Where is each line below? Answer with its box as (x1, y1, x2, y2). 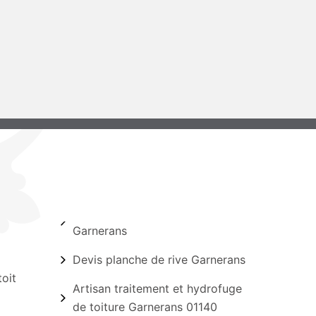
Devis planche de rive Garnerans (72, 253, 245, 267)
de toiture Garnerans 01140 (72, 300, 217, 314)
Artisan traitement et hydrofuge (72, 281, 242, 296)
